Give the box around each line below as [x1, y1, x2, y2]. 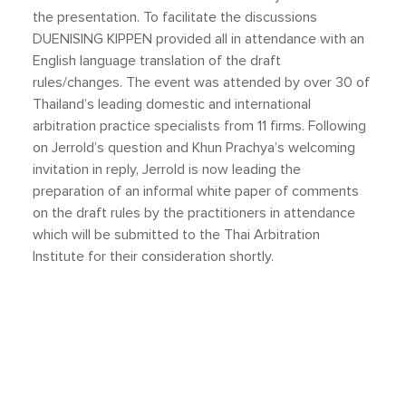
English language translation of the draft [33, 52, 281, 71]
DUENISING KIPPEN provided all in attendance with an [33, 30, 364, 49]
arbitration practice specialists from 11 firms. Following [33, 117, 366, 136]
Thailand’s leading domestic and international [33, 95, 311, 114]
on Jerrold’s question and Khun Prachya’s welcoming [33, 139, 355, 158]
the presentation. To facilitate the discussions [33, 8, 317, 27]
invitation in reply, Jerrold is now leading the [33, 160, 301, 179]
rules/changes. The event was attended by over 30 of [33, 73, 370, 92]
